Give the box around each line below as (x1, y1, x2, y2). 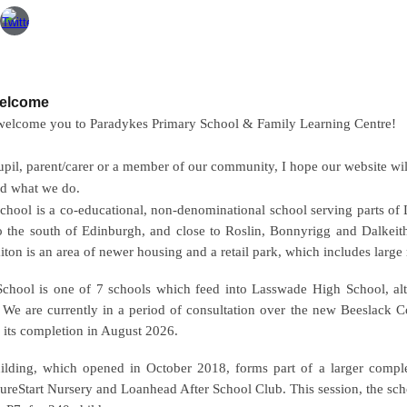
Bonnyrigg (265, 223, 332, 238)
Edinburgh (76, 223, 143, 238)
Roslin (220, 223, 263, 238)
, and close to (142, 223, 221, 238)
